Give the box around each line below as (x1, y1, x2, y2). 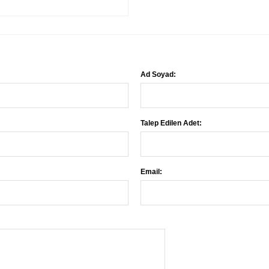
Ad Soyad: (141, 70, 176, 79)
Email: (141, 168, 162, 177)
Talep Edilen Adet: (141, 119, 202, 128)
